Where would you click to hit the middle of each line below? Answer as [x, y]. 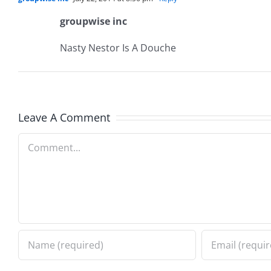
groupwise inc [93, 21]
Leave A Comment [64, 117]
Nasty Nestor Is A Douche [118, 47]
